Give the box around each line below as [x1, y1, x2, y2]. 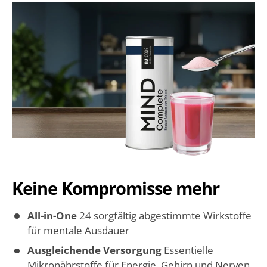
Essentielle [163, 243, 213, 257]
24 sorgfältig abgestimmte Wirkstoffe [79, 208, 252, 222]
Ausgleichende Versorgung [27, 243, 164, 257]
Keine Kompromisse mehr [12, 176, 219, 200]
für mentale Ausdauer [27, 223, 129, 237]
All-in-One [27, 208, 79, 222]
